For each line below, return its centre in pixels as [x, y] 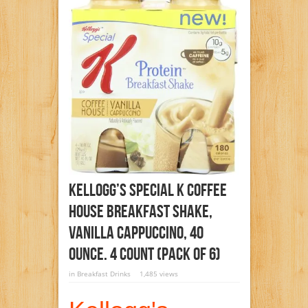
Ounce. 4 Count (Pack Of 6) [144, 255]
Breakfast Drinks [103, 274]
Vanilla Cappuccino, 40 [136, 234]
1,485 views [158, 274]
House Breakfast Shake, [140, 212]
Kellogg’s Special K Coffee [147, 191]
